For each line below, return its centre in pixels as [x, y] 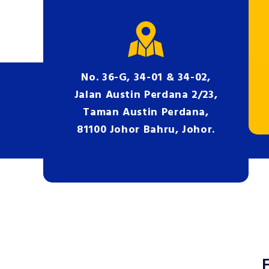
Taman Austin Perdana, [146, 113]
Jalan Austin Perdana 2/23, [146, 95]
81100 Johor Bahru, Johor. [146, 130]
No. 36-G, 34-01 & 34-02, [146, 78]
